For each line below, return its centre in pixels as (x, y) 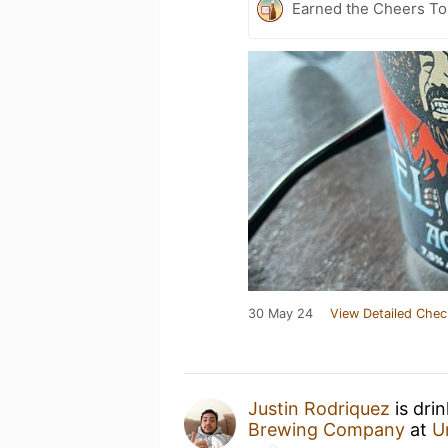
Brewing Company (326, 429)
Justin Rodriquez (319, 408)
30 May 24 (280, 313)
